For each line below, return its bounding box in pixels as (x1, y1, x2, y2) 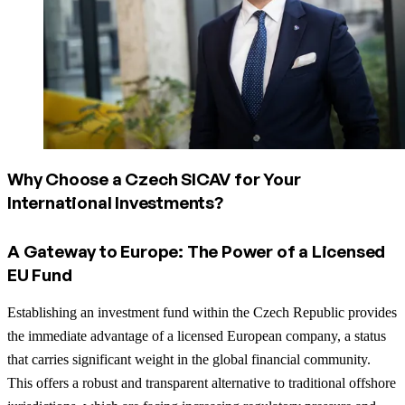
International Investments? (7, 191, 223, 213)
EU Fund (7, 263, 72, 286)
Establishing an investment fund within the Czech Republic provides (7, 304, 397, 320)
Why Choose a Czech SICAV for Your (7, 167, 301, 190)
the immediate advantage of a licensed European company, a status (7, 327, 386, 344)
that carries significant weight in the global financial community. (7, 351, 371, 367)
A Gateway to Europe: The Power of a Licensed (7, 240, 386, 262)
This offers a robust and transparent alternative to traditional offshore (7, 374, 396, 391)
